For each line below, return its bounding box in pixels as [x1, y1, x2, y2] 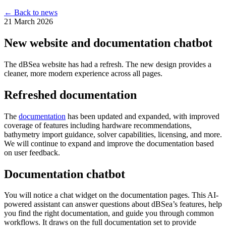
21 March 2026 [4, 17, 53, 26]
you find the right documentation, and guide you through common [4, 209, 214, 218]
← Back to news [4, 8, 58, 17]
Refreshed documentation [4, 88, 137, 101]
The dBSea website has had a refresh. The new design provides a [4, 60, 211, 69]
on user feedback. [4, 148, 60, 157]
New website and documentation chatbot [4, 36, 212, 49]
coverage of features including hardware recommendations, [4, 121, 192, 130]
